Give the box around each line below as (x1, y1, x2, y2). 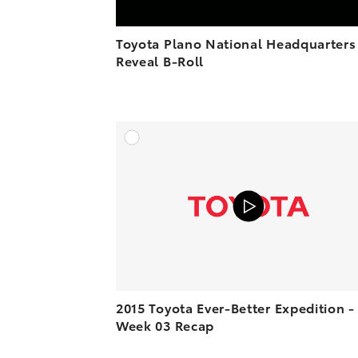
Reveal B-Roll (116, 50, 204, 70)
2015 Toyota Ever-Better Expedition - (116, 298, 355, 317)
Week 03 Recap (116, 316, 214, 335)
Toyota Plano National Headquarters (116, 33, 356, 52)
